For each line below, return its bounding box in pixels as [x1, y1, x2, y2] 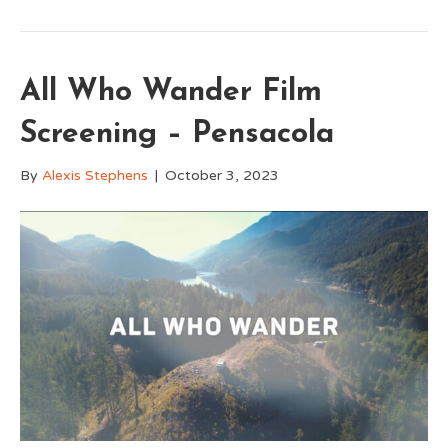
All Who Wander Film [20, 77, 322, 109]
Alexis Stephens [42, 167, 148, 185]
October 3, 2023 [165, 167, 279, 185]
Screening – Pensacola [20, 119, 334, 151]
